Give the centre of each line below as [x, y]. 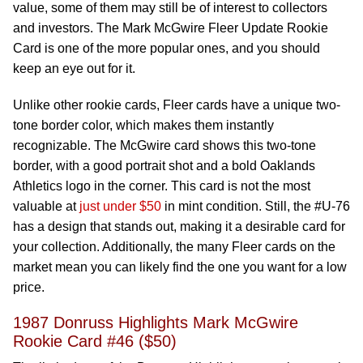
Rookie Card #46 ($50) [95, 341]
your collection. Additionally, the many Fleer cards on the [174, 247]
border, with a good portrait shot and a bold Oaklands [164, 166]
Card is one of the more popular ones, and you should [167, 48]
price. [29, 287]
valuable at [46, 206]
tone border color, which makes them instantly [143, 125]
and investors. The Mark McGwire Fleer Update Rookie [171, 28]
